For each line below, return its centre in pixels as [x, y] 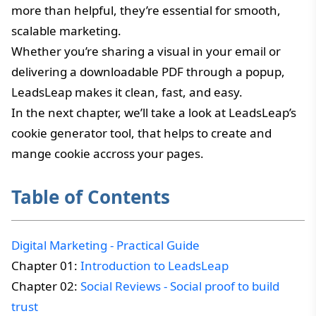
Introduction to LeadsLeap [154, 265]
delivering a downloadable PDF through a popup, [148, 71]
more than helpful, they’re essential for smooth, [146, 10]
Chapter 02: [46, 286]
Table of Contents [91, 196]
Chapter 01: [46, 265]
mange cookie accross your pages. [108, 153]
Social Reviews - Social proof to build [180, 286]
